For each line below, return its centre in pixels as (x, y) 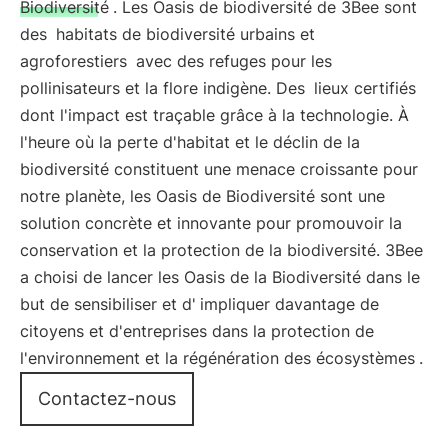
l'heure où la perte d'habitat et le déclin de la (190, 142)
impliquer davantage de (289, 304)
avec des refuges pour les (231, 61)
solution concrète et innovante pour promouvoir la (211, 223)
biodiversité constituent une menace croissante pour (219, 169)
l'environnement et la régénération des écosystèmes (217, 358)
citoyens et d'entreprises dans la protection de (197, 331)
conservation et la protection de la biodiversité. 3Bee (221, 250)
